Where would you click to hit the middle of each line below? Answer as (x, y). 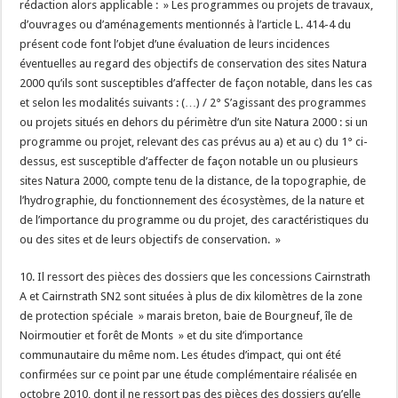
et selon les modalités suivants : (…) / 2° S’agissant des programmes (193, 103)
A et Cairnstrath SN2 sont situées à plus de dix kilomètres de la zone (191, 296)
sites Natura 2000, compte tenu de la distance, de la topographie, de (193, 181)
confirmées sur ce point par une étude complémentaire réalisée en (189, 374)
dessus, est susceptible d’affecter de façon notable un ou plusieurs (189, 161)
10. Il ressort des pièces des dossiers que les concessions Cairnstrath (195, 277)
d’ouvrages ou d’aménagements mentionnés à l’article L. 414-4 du (186, 24)
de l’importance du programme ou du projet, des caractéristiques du (195, 220)
